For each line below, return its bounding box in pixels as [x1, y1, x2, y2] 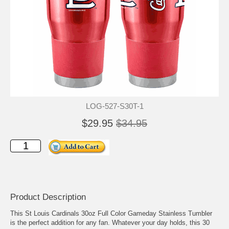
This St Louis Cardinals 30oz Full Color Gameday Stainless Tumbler [10, 210, 212, 218]
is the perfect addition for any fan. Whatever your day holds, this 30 [10, 219, 210, 227]
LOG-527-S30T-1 [85, 102, 144, 110]
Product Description [10, 192, 86, 202]
